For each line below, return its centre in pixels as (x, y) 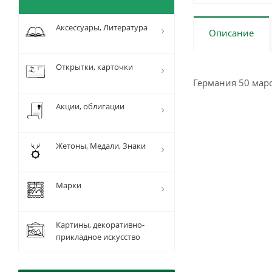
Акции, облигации (90, 106)
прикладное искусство (98, 237)
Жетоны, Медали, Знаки (101, 146)
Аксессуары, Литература (102, 27)
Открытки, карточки (94, 67)
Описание (231, 33)
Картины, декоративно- (100, 225)
